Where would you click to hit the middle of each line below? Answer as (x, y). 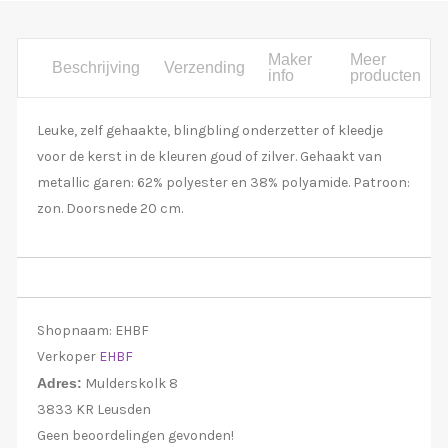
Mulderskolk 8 (131, 383)
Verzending (204, 67)
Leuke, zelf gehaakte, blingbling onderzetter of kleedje (210, 130)
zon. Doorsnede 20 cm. (110, 208)
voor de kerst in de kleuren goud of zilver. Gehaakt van (209, 156)
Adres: (59, 382)
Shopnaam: (74, 330)
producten (386, 75)
